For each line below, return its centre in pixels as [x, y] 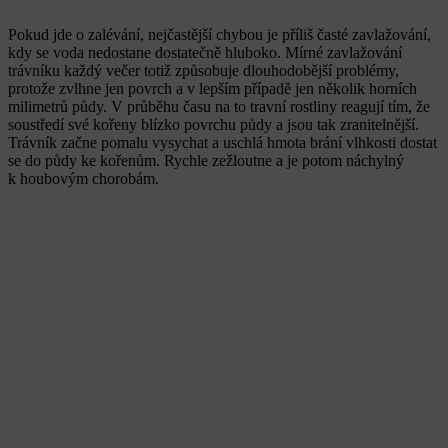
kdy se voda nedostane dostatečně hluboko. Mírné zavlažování [205, 52]
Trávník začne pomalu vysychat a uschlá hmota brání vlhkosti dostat [222, 142]
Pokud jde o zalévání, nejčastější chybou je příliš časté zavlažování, [219, 34]
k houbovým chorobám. [83, 178]
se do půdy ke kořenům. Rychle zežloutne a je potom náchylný [206, 160]
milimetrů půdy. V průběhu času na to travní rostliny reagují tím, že [219, 106]
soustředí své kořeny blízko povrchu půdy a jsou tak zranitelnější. [213, 124]
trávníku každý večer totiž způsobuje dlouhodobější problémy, [203, 70]
